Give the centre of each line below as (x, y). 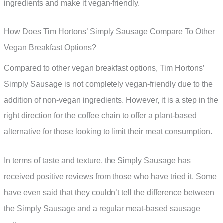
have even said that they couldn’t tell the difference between (109, 192)
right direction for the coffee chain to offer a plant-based (100, 116)
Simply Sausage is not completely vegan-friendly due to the (108, 84)
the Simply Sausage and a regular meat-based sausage (102, 208)
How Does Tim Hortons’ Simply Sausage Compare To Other (109, 32)
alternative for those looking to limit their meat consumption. (108, 132)
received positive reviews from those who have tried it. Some (110, 176)
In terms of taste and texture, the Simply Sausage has (97, 160)
